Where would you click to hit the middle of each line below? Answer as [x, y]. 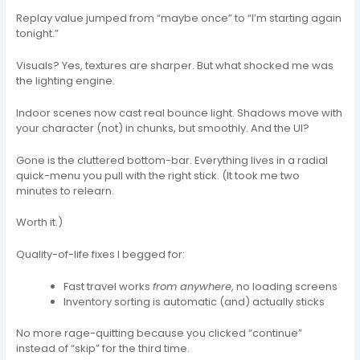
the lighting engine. [66, 80]
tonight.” [38, 33]
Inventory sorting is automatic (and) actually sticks [194, 302]
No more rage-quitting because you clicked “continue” [160, 333]
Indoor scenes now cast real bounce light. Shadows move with [180, 112]
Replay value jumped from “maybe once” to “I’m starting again [179, 18]
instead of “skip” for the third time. [103, 348]
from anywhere [192, 287]
